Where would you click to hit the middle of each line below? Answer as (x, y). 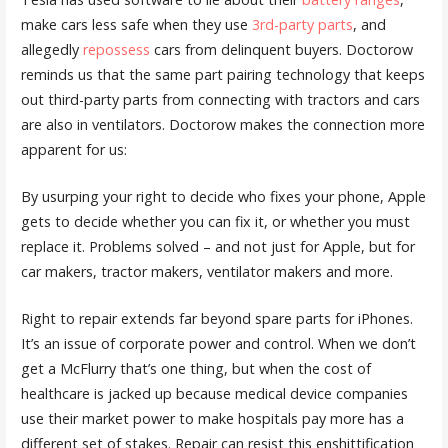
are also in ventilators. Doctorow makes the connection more (222, 125)
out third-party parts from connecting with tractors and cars (220, 100)
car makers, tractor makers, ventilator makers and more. (206, 271)
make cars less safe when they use (136, 25)
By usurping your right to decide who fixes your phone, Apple (223, 196)
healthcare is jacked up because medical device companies (214, 393)
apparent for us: (73, 150)
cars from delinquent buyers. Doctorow (281, 50)
